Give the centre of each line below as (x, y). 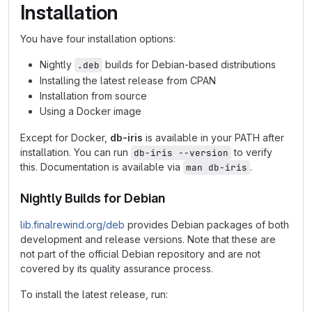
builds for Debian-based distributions (189, 64)
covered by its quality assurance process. (117, 268)
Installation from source (93, 96)
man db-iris (217, 167)
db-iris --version (181, 153)
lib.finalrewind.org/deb (72, 225)
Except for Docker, (65, 138)
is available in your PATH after (213, 138)
